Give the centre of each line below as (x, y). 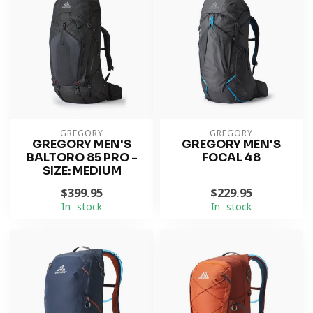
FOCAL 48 (231, 158)
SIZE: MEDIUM (82, 171)
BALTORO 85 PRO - (82, 158)
